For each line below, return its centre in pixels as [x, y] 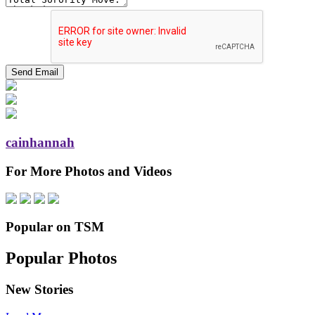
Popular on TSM [55, 227]
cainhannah [40, 143]
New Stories [39, 290]
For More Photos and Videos [89, 171]
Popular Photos [61, 258]
